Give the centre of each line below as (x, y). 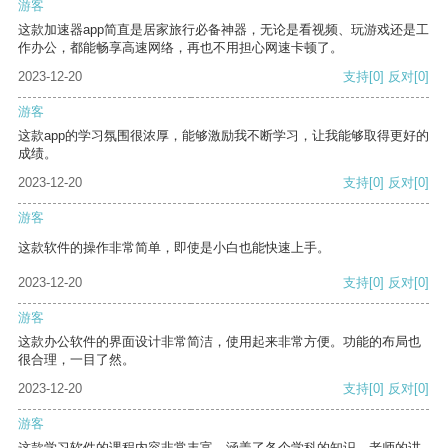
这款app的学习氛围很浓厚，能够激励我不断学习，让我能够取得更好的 (223, 136)
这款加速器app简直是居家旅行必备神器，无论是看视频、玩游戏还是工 (223, 30)
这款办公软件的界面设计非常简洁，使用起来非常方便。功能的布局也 (219, 342)
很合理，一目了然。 (76, 360)
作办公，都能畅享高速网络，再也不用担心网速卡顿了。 (180, 48)
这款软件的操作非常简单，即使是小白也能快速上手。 (174, 248)
